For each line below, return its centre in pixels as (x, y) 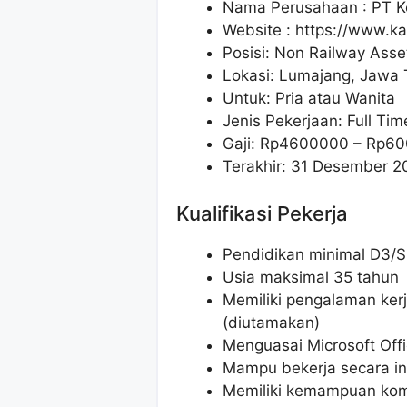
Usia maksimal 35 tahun (311, 277)
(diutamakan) (271, 322)
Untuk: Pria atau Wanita (309, 99)
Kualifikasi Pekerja (262, 213)
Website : (259, 30)
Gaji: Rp (251, 144)
